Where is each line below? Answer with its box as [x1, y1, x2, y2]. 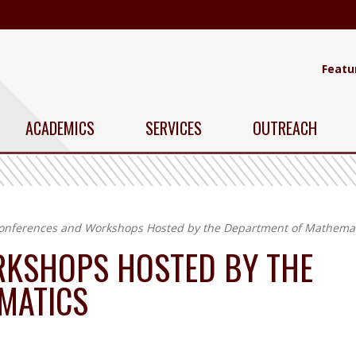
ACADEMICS [25, 115, 95, 140]
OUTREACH [253, 115, 317, 140]
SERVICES [145, 115, 202, 140]
